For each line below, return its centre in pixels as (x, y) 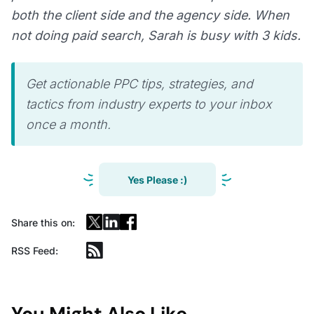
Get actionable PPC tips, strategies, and (139, 84)
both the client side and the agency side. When (150, 15)
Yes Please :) (157, 179)
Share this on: (43, 222)
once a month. (68, 125)
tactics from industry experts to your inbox (149, 104)
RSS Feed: (35, 250)
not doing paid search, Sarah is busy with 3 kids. (156, 36)
